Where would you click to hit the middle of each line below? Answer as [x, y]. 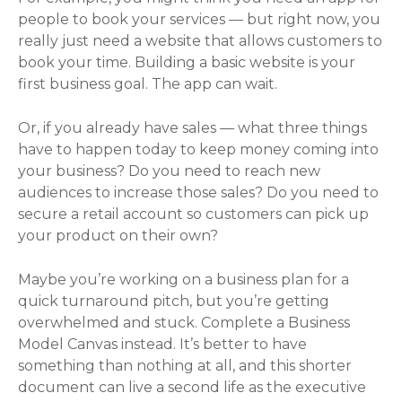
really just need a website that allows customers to [200, 40]
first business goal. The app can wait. [148, 83]
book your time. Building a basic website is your [187, 62]
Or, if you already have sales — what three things [192, 127]
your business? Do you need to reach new [169, 170]
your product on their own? [118, 235]
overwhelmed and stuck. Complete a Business [184, 322]
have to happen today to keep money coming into [198, 149]
